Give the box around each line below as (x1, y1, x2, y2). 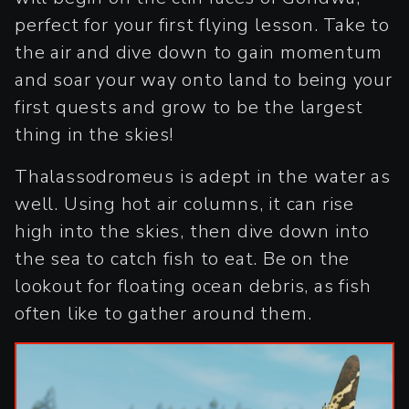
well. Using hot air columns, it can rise (15, 192, 354, 217)
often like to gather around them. (15, 301, 312, 327)
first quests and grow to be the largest (15, 95, 364, 121)
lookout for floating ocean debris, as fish (15, 274, 372, 299)
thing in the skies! (15, 122, 174, 148)
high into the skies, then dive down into (15, 219, 370, 245)
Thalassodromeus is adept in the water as (15, 164, 391, 190)
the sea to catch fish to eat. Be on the (15, 246, 351, 272)
